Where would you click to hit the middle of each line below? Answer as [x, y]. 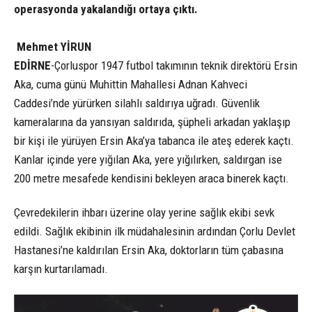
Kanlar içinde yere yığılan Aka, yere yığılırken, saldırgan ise [148, 160]
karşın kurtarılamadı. [61, 269]
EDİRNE [32, 66]
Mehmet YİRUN [53, 47]
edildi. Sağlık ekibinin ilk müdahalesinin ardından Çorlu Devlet [155, 232]
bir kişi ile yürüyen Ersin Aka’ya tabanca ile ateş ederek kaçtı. [154, 141]
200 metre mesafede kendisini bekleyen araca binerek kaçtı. [151, 179]
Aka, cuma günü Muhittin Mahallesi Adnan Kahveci [131, 85]
